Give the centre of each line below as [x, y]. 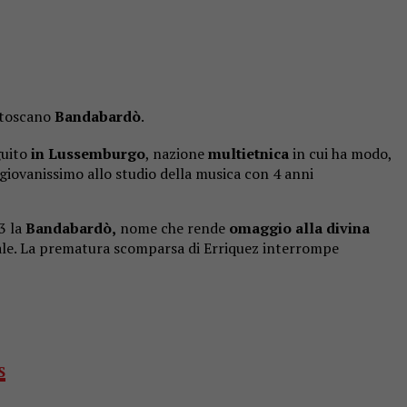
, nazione [177, 154]
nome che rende [173, 228]
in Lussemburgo [88, 154]
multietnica [248, 154]
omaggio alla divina [299, 228]
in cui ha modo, [340, 154]
